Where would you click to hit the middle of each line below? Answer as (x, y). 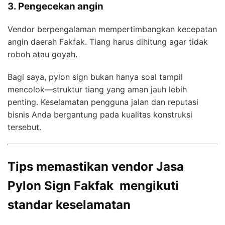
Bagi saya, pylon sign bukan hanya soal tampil (95, 77)
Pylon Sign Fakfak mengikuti (93, 185)
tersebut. (24, 127)
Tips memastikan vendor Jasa (96, 166)
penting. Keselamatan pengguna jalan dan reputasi (103, 102)
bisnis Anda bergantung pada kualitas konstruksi (100, 114)
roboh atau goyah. (42, 54)
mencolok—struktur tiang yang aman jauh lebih (97, 89)
